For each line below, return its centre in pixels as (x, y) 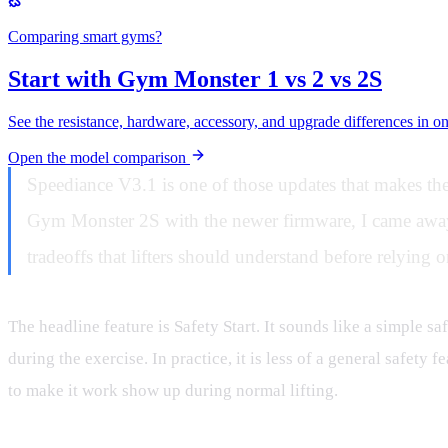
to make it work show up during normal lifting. (173, 390)
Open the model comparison (99, 157)
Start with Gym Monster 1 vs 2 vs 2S (195, 78)
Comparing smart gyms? (85, 36)
